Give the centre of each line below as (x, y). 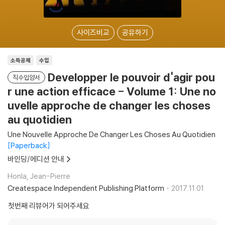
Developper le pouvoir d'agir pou (131, 77)
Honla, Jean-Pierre (39, 176)
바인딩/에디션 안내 (36, 159)
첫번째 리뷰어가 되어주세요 (49, 206)
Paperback (29, 145)
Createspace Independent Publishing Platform (86, 188)
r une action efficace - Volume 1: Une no (112, 91)
